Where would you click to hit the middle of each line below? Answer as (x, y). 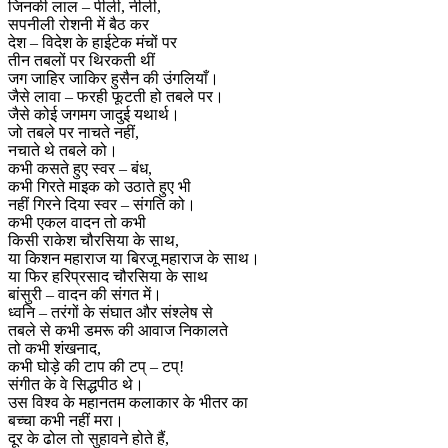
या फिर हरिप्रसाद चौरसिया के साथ (108, 276)
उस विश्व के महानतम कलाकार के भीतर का (128, 402)
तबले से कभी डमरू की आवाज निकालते (118, 330)
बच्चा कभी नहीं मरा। (66, 420)
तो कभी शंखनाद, (54, 348)
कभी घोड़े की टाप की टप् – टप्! (96, 366)
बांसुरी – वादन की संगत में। (85, 294)
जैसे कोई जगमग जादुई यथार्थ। (94, 114)
